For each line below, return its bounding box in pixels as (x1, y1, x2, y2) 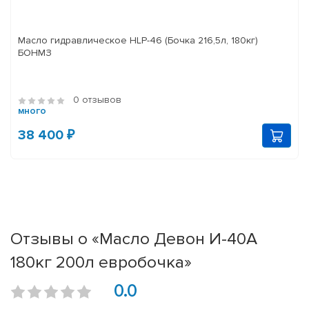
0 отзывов (73, 94, 121, 106)
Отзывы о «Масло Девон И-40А (10, 228, 257, 250)
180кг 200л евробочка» (10, 252, 192, 273)
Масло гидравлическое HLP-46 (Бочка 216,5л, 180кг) (18, 34, 258, 47)
